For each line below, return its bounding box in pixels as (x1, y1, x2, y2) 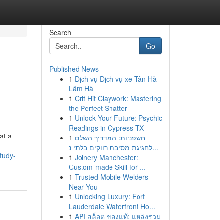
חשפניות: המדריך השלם (74, 133, 145, 142)
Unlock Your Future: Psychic (74, 113, 162, 123)
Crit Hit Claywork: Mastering (74, 93, 161, 103)
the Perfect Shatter (68, 103, 127, 113)
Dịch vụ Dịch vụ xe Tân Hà (74, 74, 157, 83)
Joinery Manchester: (74, 152, 138, 162)
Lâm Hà (68, 83, 93, 93)
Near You (68, 182, 98, 192)
